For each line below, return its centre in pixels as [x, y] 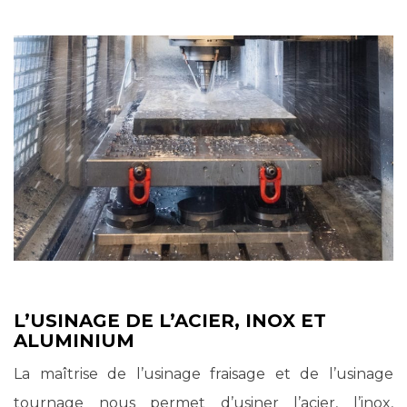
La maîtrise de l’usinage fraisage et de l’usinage [203, 373]
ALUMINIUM [74, 340]
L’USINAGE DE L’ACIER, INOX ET [170, 320]
